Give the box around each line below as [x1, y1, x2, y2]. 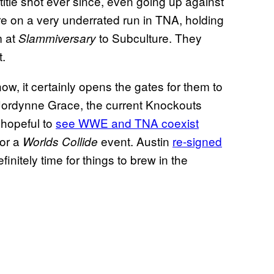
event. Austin [98, 132, 172, 149]
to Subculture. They [96, 29, 202, 46]
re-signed [172, 132, 222, 149]
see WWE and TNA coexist [56, 114, 199, 131]
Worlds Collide [23, 133, 98, 149]
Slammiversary [18, 29, 96, 46]
